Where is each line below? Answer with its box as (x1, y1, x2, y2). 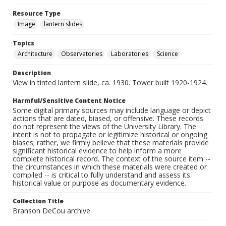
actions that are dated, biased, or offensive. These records (13, 114, 203, 124)
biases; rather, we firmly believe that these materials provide (13, 138, 209, 148)
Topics (13, 39, 34, 48)
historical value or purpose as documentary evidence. (13, 178, 186, 188)
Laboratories (111, 49, 148, 59)
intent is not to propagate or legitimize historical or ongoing (13, 130, 207, 140)
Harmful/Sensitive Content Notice (13, 96, 126, 105)
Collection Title (13, 197, 64, 206)
